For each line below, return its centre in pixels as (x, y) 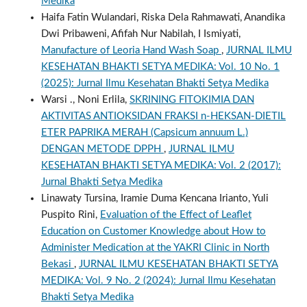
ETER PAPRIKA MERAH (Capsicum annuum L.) (144, 133)
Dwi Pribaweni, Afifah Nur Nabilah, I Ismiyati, (140, 34)
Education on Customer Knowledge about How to (153, 232)
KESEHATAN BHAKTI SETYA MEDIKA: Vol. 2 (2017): (161, 166)
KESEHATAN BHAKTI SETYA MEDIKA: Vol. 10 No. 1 (160, 67)
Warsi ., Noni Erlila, (85, 100)
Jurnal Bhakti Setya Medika (101, 182)
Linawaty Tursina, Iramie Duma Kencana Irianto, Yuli (155, 199)
